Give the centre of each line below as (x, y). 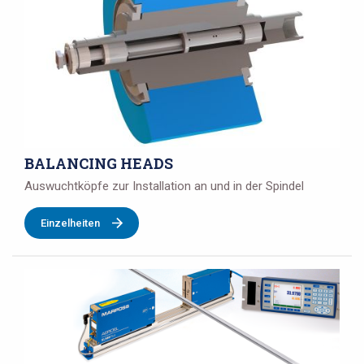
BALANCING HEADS (99, 164)
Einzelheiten (70, 223)
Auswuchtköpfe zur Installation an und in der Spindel (164, 186)
